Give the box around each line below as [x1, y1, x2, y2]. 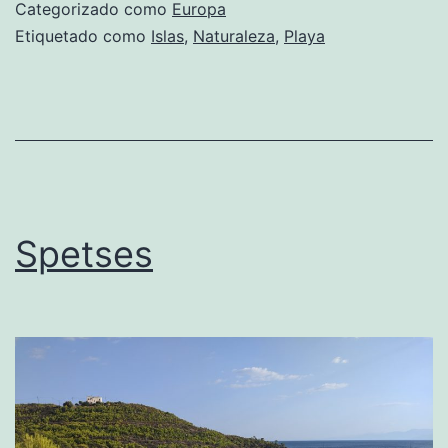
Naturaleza [193, 26, 275, 46]
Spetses [15, 232, 153, 276]
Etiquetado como [15, 26, 151, 46]
